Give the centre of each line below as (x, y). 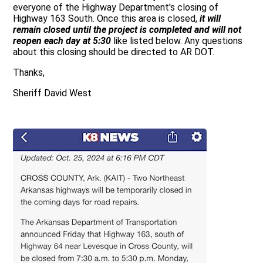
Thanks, (29, 73)
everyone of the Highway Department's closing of (116, 7)
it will (210, 18)
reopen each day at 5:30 (62, 41)
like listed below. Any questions (177, 41)
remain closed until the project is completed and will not (127, 30)
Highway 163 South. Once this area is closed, (106, 18)
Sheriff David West (52, 93)
